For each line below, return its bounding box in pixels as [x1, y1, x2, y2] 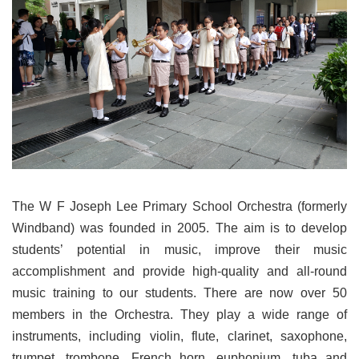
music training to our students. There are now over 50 [12, 286, 347, 301]
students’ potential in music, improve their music [12, 243, 347, 257]
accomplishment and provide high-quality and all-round [12, 264, 347, 279]
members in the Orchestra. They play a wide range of [12, 308, 347, 322]
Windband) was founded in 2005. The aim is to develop [12, 221, 347, 236]
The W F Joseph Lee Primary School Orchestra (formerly [12, 200, 347, 214]
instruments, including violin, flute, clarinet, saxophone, [12, 329, 347, 344]
